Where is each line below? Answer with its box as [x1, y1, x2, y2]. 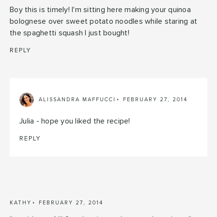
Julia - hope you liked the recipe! [19, 117, 130, 125]
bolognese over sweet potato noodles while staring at [10, 17, 197, 25]
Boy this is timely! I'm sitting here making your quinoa [10, 5, 191, 14]
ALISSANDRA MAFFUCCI [39, 97, 116, 103]
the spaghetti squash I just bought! [10, 29, 129, 37]
